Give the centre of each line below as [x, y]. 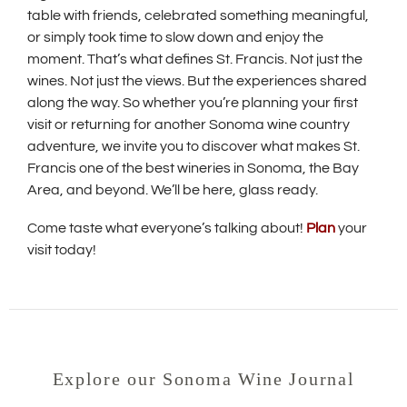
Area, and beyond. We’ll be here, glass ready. [173, 189]
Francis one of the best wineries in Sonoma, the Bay [193, 168]
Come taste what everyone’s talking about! [167, 228]
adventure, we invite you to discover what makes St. [194, 146]
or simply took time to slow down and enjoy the [175, 37]
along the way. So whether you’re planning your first [193, 102]
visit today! [62, 249]
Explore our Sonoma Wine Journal [203, 378]
